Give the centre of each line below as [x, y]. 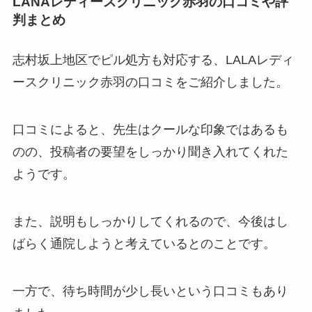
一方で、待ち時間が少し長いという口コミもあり [150, 291]
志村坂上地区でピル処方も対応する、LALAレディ [153, 60]
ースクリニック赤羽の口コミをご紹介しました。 [150, 83]
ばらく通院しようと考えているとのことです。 [144, 244]
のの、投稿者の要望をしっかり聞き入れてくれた [150, 152]
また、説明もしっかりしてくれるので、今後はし [150, 222]
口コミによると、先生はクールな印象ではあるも [150, 130]
